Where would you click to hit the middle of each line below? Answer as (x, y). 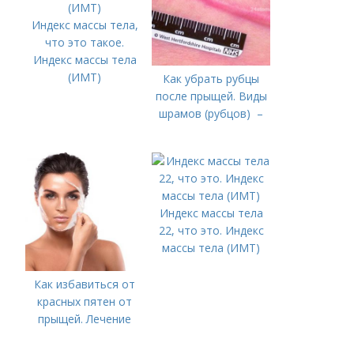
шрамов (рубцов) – (211, 113)
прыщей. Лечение (85, 319)
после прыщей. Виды (211, 96)
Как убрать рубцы (211, 79)
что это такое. (85, 42)
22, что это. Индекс (211, 230)
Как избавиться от (85, 284)
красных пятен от (85, 301)
